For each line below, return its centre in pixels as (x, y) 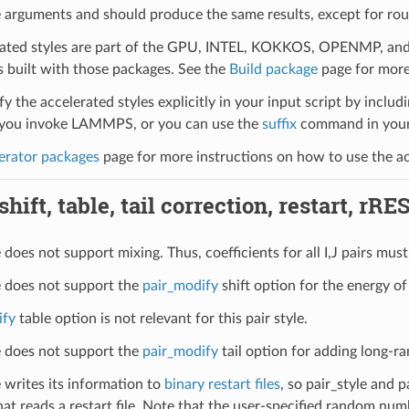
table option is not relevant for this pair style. (161, 318)
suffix (279, 124)
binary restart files (222, 384)
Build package (273, 69)
